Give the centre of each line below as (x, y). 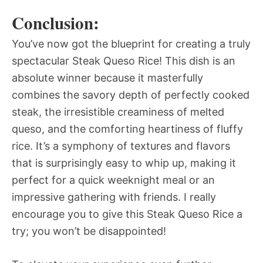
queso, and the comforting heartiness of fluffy (127, 129)
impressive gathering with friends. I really (114, 197)
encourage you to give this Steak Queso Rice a (127, 214)
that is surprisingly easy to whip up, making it (124, 163)
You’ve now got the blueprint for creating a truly (131, 44)
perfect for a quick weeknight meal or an (113, 180)
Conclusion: (55, 23)
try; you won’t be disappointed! (89, 231)
